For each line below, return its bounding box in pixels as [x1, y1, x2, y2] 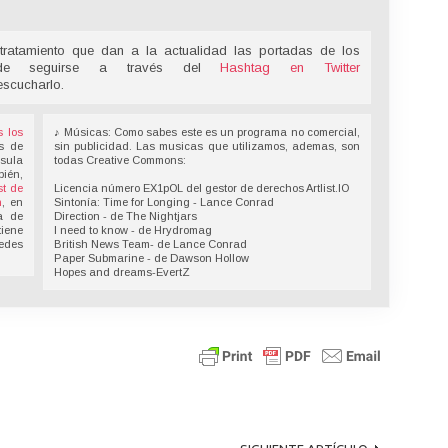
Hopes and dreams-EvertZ [54, 265, 191, 278]
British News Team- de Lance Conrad [54, 237, 248, 250]
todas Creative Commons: [54, 153, 187, 166]
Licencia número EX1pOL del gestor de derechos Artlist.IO [54, 181, 350, 194]
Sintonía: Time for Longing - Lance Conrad [54, 195, 275, 208]
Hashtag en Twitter [220, 59, 360, 75]
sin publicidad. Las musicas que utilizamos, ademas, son [54, 139, 360, 152]
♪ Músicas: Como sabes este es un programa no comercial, [54, 125, 360, 138]
